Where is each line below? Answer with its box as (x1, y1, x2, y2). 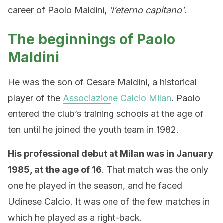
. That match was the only (102, 164, 208, 175)
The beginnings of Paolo (8, 31, 175, 48)
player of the (8, 93, 63, 103)
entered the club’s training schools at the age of (8, 109, 204, 119)
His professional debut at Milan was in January (8, 148, 213, 159)
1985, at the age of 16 (8, 164, 102, 175)
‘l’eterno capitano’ (109, 5, 184, 15)
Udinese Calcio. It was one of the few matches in (8, 196, 210, 207)
